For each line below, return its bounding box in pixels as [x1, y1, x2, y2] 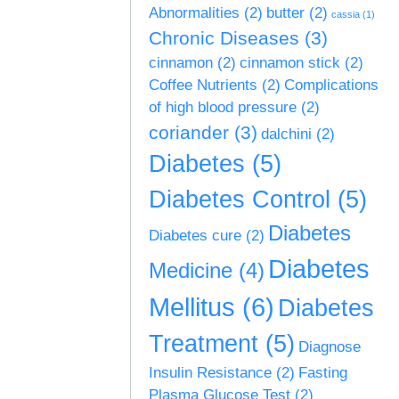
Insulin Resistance [149, 364, 272, 381]
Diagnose [298, 338, 361, 355]
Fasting [298, 364, 347, 381]
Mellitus [149, 292, 235, 322]
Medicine [149, 258, 232, 282]
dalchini [261, 126, 312, 142]
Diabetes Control [149, 186, 330, 213]
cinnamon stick [240, 54, 340, 71]
